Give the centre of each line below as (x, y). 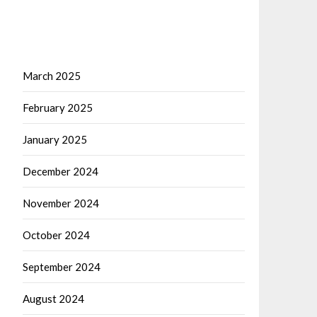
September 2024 (62, 267)
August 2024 (53, 299)
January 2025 (55, 139)
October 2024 (56, 235)
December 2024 (60, 171)
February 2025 (58, 108)
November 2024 (61, 203)
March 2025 (52, 76)
